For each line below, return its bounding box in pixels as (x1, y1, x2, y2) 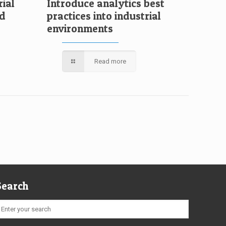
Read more (94, 58, 127, 65)
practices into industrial (47, 10, 161, 22)
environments (47, 22, 114, 35)
